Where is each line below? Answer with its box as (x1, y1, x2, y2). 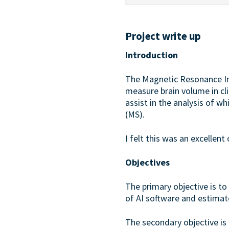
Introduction (125, 49, 178, 61)
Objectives (125, 156, 170, 168)
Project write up (125, 29, 201, 43)
